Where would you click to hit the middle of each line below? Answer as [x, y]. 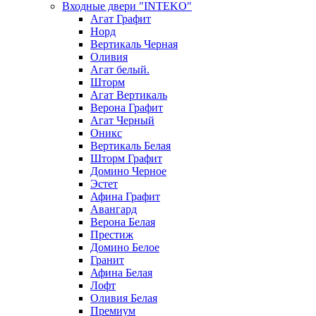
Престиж [112, 234]
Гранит [107, 260]
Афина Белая [121, 272]
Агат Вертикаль [129, 95]
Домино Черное [128, 171]
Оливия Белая [124, 298]
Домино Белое [125, 247]
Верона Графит [127, 107]
